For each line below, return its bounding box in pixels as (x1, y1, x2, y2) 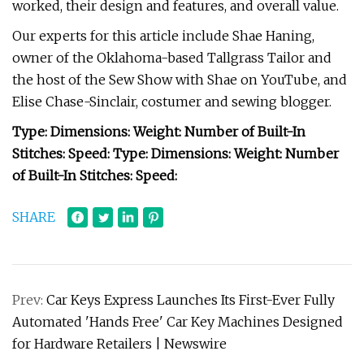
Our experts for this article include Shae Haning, (12, 28, 314, 44)
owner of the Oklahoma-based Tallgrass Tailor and (12, 50, 331, 66)
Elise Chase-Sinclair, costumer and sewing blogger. (12, 93, 331, 110)
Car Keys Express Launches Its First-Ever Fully (46, 292, 335, 308)
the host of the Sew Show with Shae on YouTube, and (12, 71, 347, 88)
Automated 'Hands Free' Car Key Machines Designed (12, 314, 343, 330)
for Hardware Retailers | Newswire (12, 336, 227, 352)
